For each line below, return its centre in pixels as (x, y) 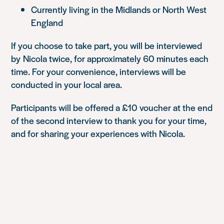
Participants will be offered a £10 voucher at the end (112, 107)
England (47, 22)
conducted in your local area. (67, 84)
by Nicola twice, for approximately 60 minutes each (110, 58)
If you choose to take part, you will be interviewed (107, 45)
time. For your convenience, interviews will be (99, 71)
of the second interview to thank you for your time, (109, 120)
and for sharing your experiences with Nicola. (98, 133)
